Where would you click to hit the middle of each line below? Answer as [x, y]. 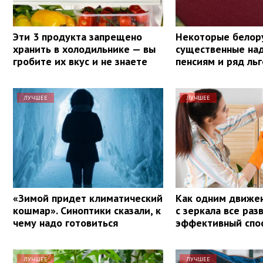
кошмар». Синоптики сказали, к [87, 210]
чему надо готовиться [65, 222]
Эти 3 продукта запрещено [77, 36]
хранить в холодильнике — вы [84, 49]
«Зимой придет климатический [88, 198]
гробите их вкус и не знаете [80, 61]
